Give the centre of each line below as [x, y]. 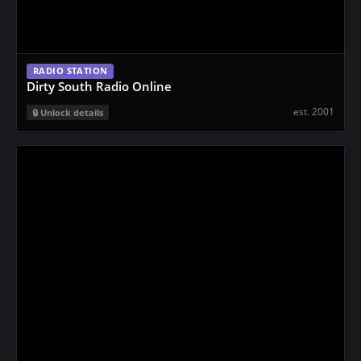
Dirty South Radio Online [99, 86]
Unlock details [72, 112]
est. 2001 [314, 111]
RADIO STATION [71, 71]
